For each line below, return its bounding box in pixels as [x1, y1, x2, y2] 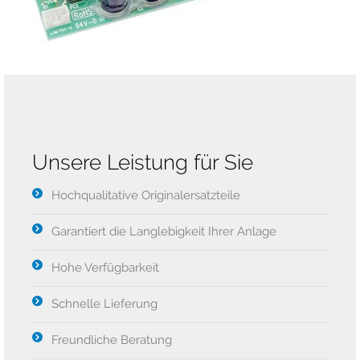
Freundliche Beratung [51, 333, 172, 347]
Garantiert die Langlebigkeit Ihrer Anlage [51, 224, 276, 239]
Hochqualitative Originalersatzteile [51, 188, 240, 202]
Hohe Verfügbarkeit [51, 260, 159, 275]
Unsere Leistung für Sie [32, 150, 253, 174]
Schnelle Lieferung [51, 297, 157, 311]
